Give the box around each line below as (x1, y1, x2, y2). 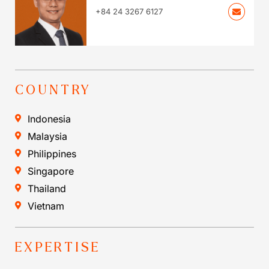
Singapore (28, 165, 74, 177)
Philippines (28, 147, 76, 160)
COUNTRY (15, 83, 92, 97)
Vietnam (28, 199, 64, 212)
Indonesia (28, 112, 71, 125)
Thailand (28, 182, 66, 195)
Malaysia (28, 130, 67, 142)
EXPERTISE (15, 240, 101, 254)
